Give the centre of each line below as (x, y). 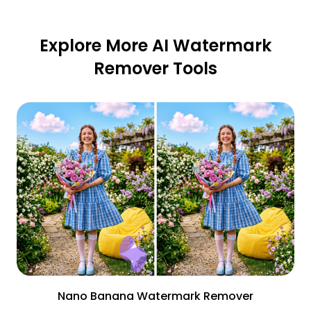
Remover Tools (155, 69)
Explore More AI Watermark (155, 46)
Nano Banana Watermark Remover (155, 296)
